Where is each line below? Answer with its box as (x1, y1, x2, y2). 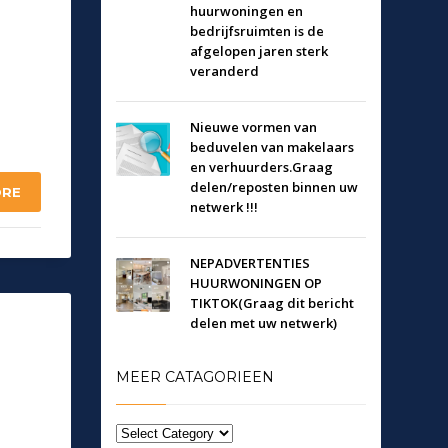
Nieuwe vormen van (190, 118, 317, 136)
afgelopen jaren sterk (190, 42, 328, 60)
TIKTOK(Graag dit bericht (190, 294, 354, 312)
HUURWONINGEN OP (190, 274, 322, 292)
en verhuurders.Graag (190, 158, 333, 176)
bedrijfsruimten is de (190, 22, 324, 40)
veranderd (190, 62, 259, 80)
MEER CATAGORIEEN (116, 368, 274, 386)
